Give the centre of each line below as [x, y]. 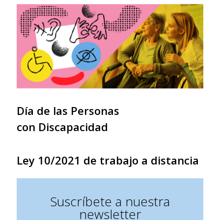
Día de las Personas [68, 110]
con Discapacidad [62, 126]
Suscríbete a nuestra [110, 201]
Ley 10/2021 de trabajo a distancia [108, 160]
